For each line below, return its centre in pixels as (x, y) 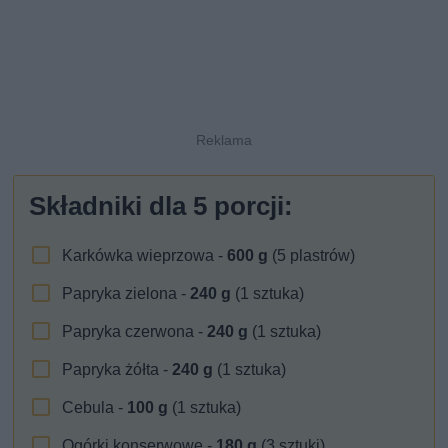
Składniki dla (111, 205)
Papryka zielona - (126, 293)
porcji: (250, 205)
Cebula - (95, 407)
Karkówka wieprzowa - (145, 255)
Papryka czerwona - (135, 331)
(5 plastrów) (312, 255)
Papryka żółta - (117, 369)
